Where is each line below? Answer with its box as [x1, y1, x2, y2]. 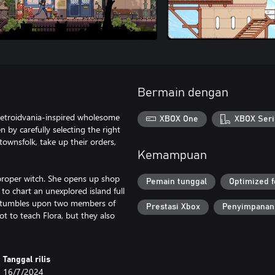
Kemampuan [137, 149, 207, 162]
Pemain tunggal [146, 177, 207, 186]
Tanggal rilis [3, 255, 51, 264]
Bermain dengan [137, 87, 228, 99]
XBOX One [160, 114, 199, 123]
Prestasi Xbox [146, 203, 200, 212]
